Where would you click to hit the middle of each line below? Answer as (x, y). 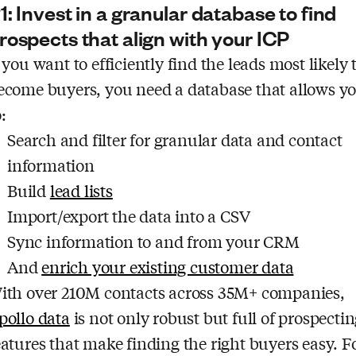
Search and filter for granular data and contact (175, 139)
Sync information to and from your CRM (153, 241)
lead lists (81, 190)
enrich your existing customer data (168, 266)
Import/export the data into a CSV (129, 215)
